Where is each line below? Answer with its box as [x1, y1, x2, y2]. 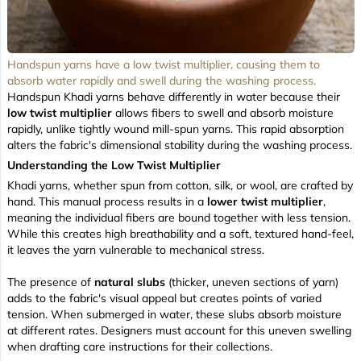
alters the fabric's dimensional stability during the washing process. [7, 137, 352, 152]
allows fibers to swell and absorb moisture [112, 105, 334, 120]
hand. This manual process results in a [7, 193, 207, 209]
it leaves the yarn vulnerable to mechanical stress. [7, 242, 264, 257]
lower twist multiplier [207, 193, 323, 209]
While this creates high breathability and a [7, 226, 229, 241]
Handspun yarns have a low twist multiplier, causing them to [7, 56, 320, 72]
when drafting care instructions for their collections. [7, 338, 272, 354]
